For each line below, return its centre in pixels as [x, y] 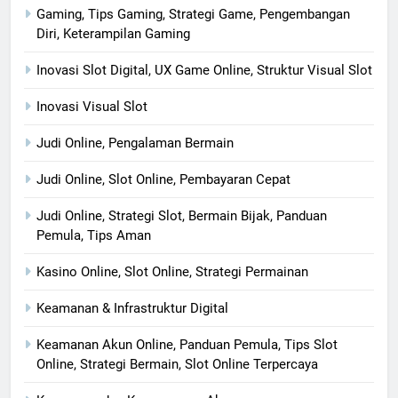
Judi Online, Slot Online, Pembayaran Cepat [163, 179]
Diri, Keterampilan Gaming [113, 33]
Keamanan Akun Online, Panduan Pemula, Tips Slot [187, 344]
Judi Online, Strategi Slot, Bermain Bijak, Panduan [182, 215]
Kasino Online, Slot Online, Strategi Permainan [172, 271]
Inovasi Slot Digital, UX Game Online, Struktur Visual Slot [204, 70]
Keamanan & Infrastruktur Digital [132, 308]
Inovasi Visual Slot [92, 106]
